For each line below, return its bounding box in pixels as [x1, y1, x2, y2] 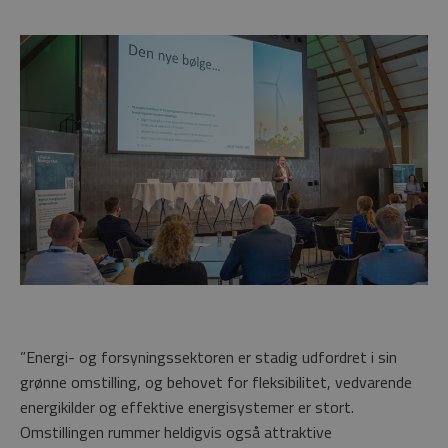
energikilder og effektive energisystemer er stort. [20, 394, 354, 419]
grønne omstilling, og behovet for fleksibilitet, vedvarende [20, 369, 412, 394]
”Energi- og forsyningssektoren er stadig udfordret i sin [20, 344, 397, 369]
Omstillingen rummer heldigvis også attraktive [20, 419, 332, 444]
